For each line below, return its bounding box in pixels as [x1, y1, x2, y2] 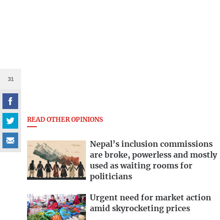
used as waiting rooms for [90, 162, 192, 170]
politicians [90, 173, 132, 181]
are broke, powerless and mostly [90, 151, 217, 160]
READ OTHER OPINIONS [27, 116, 103, 123]
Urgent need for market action [90, 193, 211, 202]
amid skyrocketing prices [90, 204, 190, 213]
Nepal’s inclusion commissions [90, 140, 213, 149]
